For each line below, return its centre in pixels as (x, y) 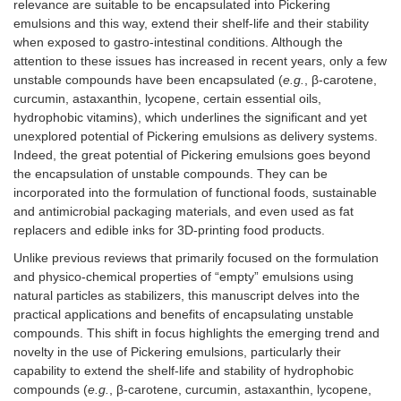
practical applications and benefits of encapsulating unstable (183, 315)
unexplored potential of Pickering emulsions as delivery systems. (196, 137)
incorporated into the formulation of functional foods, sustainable (195, 193)
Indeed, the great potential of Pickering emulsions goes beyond (192, 155)
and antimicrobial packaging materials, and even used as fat (183, 212)
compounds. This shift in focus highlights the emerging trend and (196, 333)
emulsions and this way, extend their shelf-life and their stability (191, 24)
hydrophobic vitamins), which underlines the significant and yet (190, 118)
